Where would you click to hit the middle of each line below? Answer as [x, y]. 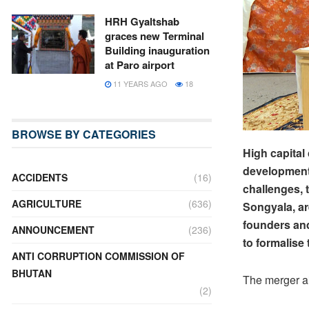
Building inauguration [157, 50]
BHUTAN [32, 273]
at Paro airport [140, 65]
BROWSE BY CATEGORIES [84, 134]
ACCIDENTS [40, 177]
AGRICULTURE [47, 203]
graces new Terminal [154, 36]
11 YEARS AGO [139, 83]
